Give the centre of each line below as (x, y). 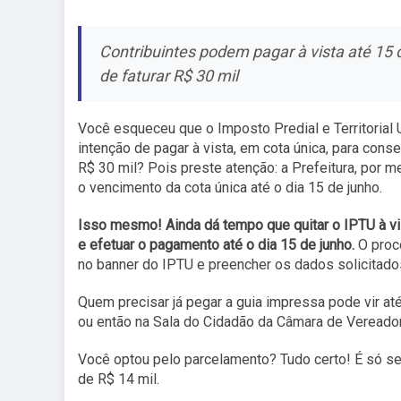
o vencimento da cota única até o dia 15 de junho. (230, 188)
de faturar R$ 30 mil (169, 76)
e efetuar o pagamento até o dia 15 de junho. (216, 245)
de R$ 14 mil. (119, 379)
